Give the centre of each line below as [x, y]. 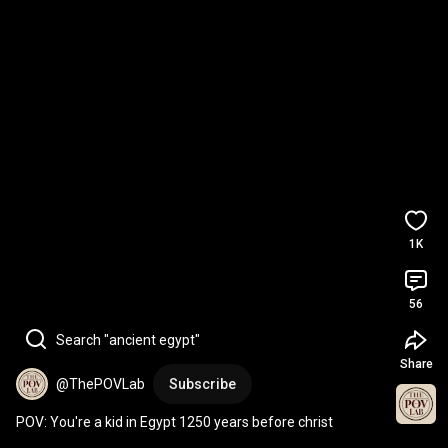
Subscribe [202, 384]
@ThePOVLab [100, 384]
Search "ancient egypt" [128, 340]
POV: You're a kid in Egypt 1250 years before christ [174, 422]
